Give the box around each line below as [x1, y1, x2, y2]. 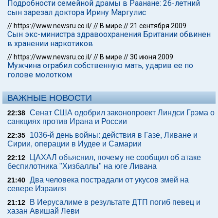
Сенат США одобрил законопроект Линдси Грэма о [30, 109, 215, 117]
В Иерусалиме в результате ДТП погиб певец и [30, 198, 200, 206]
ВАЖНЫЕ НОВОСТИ [7, 93, 92, 103]
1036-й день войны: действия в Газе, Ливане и [30, 131, 198, 139]
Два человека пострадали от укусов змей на [30, 176, 189, 184]
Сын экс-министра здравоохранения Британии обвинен [7, 30, 211, 39]
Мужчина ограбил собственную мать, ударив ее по [7, 61, 193, 70]
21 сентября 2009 [130, 22, 186, 30]
